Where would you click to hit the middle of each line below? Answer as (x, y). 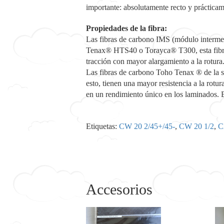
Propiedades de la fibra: (126, 28)
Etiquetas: (102, 126)
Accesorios (119, 189)
